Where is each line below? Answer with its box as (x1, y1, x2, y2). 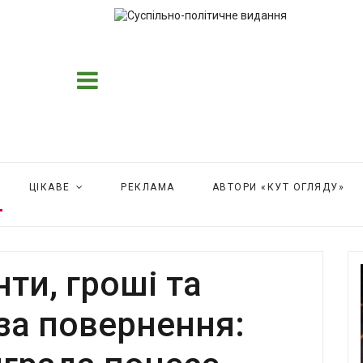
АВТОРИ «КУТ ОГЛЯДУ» (211, 181, 344, 193)
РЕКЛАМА (121, 181, 175, 193)
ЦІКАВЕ (28, 181, 70, 193)
